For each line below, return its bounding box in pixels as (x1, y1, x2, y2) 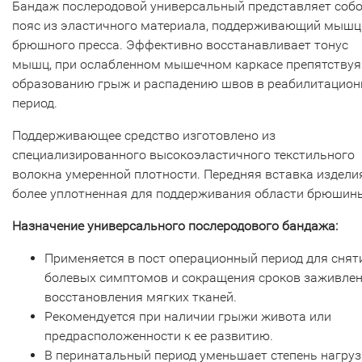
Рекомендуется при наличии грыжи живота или (44, 309, 331, 324)
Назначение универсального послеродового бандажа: (12, 218, 338, 234)
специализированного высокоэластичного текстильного (12, 147, 355, 162)
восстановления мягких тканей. (44, 289, 237, 305)
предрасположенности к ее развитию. (44, 328, 273, 343)
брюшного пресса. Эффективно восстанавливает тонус (12, 37, 348, 53)
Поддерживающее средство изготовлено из (12, 128, 276, 143)
